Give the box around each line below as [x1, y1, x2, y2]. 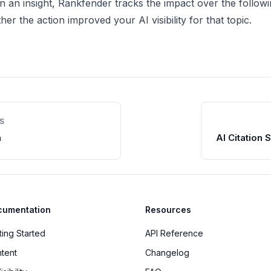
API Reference [145, 228, 203, 238]
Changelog [145, 247, 189, 258]
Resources [145, 204, 191, 215]
